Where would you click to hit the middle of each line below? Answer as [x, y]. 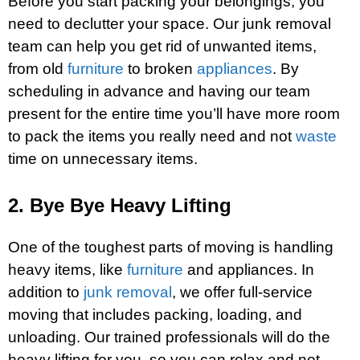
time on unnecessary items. [103, 159]
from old [38, 69]
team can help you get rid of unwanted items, [162, 47]
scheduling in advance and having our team [159, 92]
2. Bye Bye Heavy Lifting [120, 206]
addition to [44, 292]
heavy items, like [67, 270]
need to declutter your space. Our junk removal [170, 24]
